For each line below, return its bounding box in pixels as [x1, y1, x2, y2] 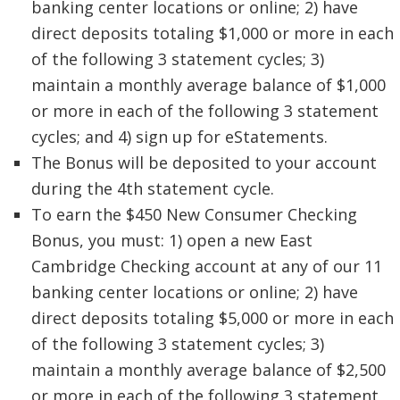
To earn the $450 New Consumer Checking [31, 204, 357, 226]
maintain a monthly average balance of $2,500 [31, 359, 386, 381]
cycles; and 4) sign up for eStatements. [31, 126, 328, 148]
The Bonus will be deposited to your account [31, 152, 377, 174]
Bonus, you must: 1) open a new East [31, 229, 312, 252]
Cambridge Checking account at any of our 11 [31, 255, 382, 278]
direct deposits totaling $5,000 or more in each [31, 307, 394, 329]
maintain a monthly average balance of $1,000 [31, 74, 386, 96]
